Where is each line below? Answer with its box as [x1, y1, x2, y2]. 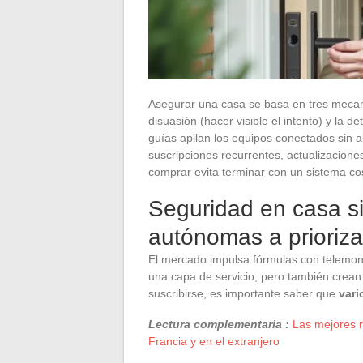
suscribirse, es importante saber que [148, 286, 339, 300]
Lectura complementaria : [148, 317, 289, 331]
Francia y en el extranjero [148, 334, 280, 348]
